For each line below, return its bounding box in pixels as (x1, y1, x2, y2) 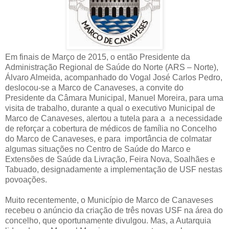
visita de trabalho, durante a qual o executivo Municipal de (5, 103, 215, 112)
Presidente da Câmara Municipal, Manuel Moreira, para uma (5, 93, 223, 102)
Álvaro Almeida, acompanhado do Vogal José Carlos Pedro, (5, 73, 222, 82)
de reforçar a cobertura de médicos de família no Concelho (5, 124, 217, 133)
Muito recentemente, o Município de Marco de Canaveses (5, 195, 213, 204)
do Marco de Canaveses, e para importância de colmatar (5, 134, 212, 143)
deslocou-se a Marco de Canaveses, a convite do (5, 83, 184, 92)
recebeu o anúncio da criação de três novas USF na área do (5, 205, 223, 215)
